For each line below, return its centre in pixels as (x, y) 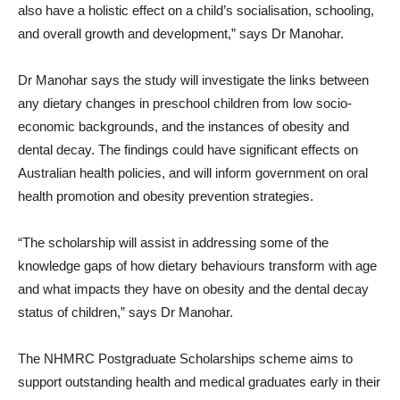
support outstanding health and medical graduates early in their (199, 381)
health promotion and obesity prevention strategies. (166, 196)
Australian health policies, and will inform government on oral (193, 172)
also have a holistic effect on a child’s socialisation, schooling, (196, 10)
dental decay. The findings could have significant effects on (188, 149)
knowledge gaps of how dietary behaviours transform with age (197, 265)
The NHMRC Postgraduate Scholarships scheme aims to (185, 358)
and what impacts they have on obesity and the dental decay (193, 288)
